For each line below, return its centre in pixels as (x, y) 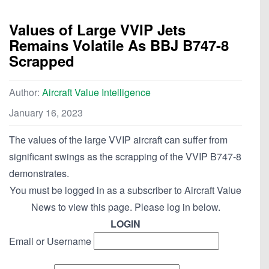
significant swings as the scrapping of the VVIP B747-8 (125, 157)
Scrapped (42, 61)
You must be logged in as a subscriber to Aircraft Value (125, 190)
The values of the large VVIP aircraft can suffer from (118, 140)
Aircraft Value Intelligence (96, 92)
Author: (26, 92)
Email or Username (50, 241)
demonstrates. (39, 174)
